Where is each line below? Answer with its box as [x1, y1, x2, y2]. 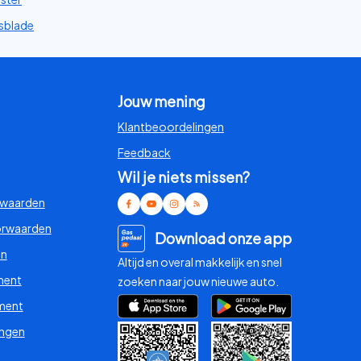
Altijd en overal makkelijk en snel [117, 254, 282, 269]
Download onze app [154, 228, 292, 247]
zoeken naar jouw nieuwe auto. [117, 273, 279, 288]
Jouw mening [117, 91, 205, 110]
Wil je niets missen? [117, 167, 250, 186]
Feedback [117, 144, 171, 160]
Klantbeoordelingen [117, 118, 224, 134]
